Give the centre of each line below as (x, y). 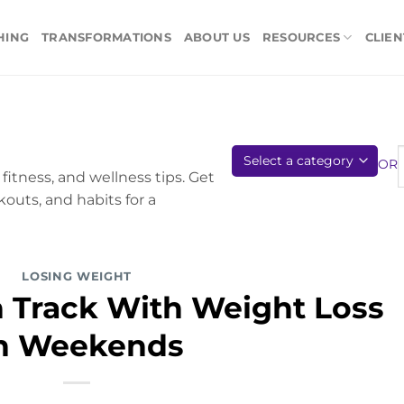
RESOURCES (301, 37)
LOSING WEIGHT (77, 276)
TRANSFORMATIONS (106, 37)
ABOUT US (216, 37)
